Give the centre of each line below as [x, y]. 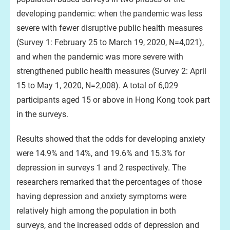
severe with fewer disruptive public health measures [110, 28]
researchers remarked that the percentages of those [109, 182]
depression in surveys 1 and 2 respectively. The [101, 168]
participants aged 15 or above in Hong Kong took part [113, 100]
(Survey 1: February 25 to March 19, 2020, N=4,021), [110, 42]
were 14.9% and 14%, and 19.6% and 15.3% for [101, 153]
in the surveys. [42, 114]
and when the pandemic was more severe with [100, 57]
